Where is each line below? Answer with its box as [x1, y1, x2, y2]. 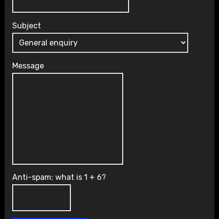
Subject [12, 21, 41, 30]
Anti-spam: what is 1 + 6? [12, 173, 106, 182]
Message [12, 61, 44, 70]
